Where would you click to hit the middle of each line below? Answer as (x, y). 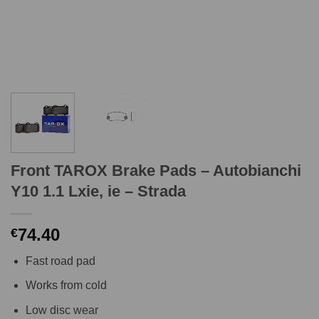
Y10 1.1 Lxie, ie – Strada (98, 191)
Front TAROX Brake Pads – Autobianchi (156, 170)
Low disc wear (62, 310)
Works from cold (66, 286)
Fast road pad (60, 261)
